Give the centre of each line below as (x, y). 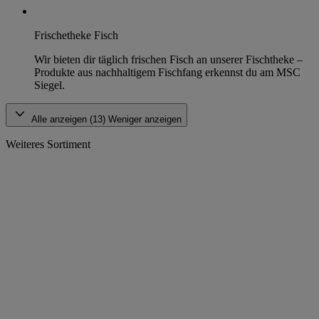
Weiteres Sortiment (48, 144)
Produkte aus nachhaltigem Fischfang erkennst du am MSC (167, 72)
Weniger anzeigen (145, 119)
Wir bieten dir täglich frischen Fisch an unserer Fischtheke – (168, 59)
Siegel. (49, 85)
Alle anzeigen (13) (70, 119)
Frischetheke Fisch (76, 35)
